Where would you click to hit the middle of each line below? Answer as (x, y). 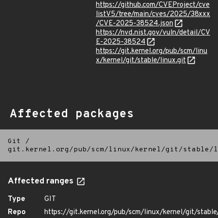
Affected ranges (42, 182)
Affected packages (72, 114)
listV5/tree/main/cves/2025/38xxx (153, 14)
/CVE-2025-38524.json (135, 24)
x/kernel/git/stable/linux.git (141, 61)
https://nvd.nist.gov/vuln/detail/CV (153, 33)
